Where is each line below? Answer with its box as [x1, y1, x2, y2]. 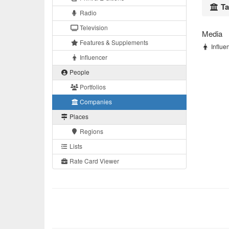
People [68, 67, 89, 77]
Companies [78, 97, 112, 106]
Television [78, 23, 108, 32]
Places [68, 112, 88, 121]
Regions [78, 127, 103, 136]
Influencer [78, 53, 107, 62]
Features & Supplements [78, 38, 148, 47]
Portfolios [78, 82, 106, 91]
